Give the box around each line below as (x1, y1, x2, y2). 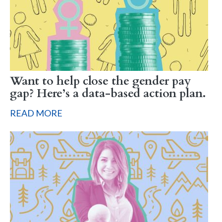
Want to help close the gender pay (10, 73, 191, 89)
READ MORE (10, 107, 62, 118)
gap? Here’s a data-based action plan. (10, 85, 206, 102)
